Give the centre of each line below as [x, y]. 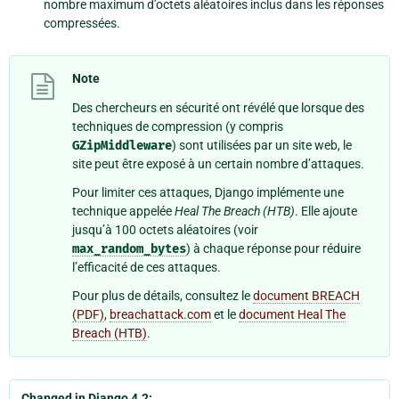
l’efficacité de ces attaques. [147, 267]
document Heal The [292, 314]
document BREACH [306, 295]
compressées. [82, 24]
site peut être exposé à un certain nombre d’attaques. [218, 163]
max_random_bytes [129, 248]
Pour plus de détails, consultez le [163, 295]
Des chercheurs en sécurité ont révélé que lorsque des [218, 107]
